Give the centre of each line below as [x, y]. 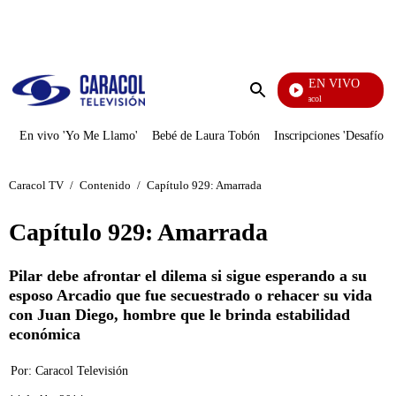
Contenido [105, 185]
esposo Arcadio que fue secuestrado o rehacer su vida [190, 295]
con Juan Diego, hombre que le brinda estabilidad [179, 315]
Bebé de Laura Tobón [206, 136]
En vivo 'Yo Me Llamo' [79, 136]
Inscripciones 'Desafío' [330, 136]
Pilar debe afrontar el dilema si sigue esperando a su [188, 276]
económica [45, 334]
